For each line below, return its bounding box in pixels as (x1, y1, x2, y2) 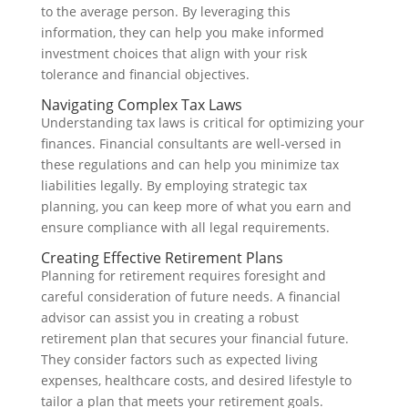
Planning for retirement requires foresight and (40, 267, 326, 284)
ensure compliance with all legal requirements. (40, 219, 330, 236)
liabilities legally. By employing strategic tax (40, 177, 307, 194)
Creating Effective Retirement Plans (40, 248, 283, 268)
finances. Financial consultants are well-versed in (40, 135, 342, 152)
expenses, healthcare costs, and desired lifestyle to (40, 372, 352, 389)
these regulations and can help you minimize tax (40, 156, 339, 173)
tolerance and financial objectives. (40, 66, 250, 83)
